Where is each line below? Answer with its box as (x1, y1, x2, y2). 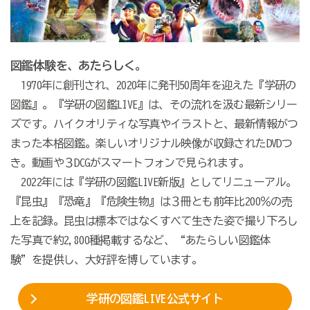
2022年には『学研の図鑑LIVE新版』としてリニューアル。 (10, 176, 297, 188)
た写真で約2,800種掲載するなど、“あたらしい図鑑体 (10, 234, 271, 246)
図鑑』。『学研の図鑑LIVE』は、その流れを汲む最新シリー (10, 98, 298, 110)
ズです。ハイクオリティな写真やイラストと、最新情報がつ (10, 118, 298, 129)
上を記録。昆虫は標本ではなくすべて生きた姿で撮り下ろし (10, 215, 298, 226)
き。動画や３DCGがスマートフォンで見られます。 (10, 156, 250, 168)
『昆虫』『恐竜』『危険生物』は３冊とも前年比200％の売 (10, 195, 293, 207)
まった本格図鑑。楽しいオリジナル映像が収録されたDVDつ (10, 137, 293, 149)
